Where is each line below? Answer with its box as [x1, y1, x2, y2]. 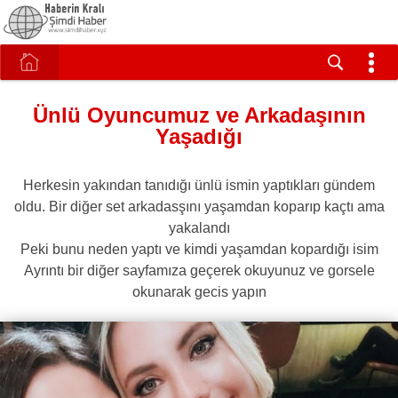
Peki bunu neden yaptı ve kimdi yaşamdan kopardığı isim [20, 241, 378, 257]
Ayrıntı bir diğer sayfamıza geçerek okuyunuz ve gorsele [23, 262, 375, 278]
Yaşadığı [155, 124, 243, 148]
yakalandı [168, 219, 230, 235]
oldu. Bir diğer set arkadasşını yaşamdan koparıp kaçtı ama [13, 198, 385, 214]
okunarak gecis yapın [131, 283, 267, 299]
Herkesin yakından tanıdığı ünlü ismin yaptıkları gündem [23, 177, 375, 193]
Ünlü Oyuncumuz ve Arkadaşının [32, 103, 366, 127]
